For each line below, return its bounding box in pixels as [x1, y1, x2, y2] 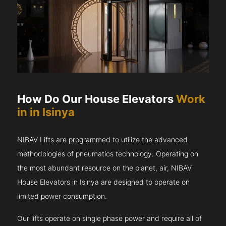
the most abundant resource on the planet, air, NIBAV [17, 164, 192, 173]
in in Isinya [17, 105, 75, 119]
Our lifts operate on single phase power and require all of [17, 214, 202, 223]
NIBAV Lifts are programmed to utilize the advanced [17, 136, 188, 144]
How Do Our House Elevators [17, 92, 177, 106]
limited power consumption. [17, 192, 107, 201]
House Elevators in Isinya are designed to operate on [17, 178, 190, 187]
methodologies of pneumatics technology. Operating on [17, 150, 199, 158]
